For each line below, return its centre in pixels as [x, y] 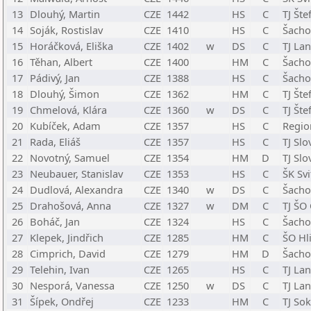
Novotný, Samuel [70, 158]
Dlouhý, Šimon [65, 94]
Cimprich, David [68, 253]
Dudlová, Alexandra [76, 190]
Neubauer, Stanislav [76, 174]
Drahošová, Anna [70, 205]
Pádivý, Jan [55, 78]
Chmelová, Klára [68, 110]
